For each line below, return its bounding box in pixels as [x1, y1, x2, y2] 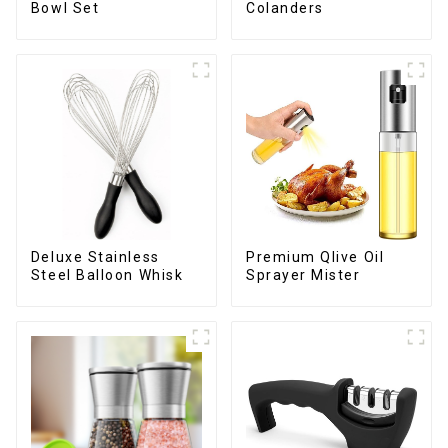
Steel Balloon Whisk [30, 266, 184, 283]
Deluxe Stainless [30, 248, 160, 265]
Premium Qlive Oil [245, 248, 385, 265]
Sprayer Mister [245, 266, 361, 283]
